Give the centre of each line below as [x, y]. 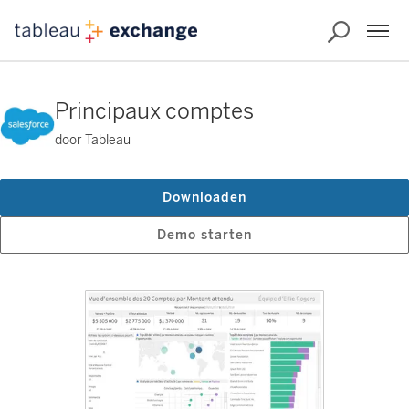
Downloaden [204, 198]
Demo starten [204, 235]
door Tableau [93, 140]
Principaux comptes [154, 111]
